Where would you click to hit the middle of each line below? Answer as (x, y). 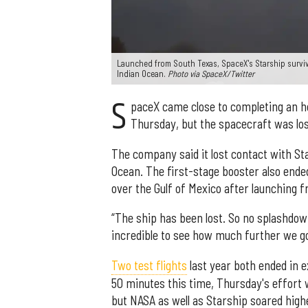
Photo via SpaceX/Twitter (211, 74)
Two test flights (149, 265)
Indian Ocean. (142, 74)
